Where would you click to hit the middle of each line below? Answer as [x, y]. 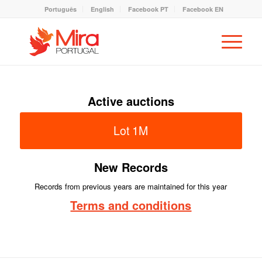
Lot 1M [131, 130]
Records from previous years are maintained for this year [131, 187]
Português [60, 9]
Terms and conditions [131, 205]
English [102, 9]
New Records [131, 167]
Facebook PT [148, 9]
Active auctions [131, 101]
